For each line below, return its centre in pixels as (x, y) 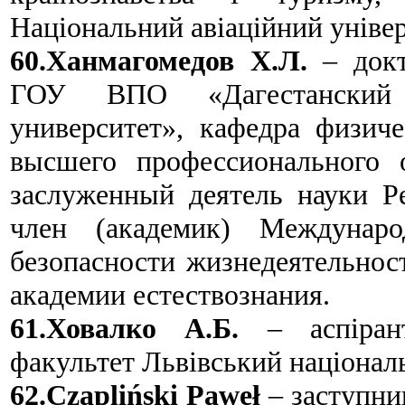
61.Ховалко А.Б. (125, 328)
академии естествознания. (170, 294)
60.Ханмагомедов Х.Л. (166, 60)
